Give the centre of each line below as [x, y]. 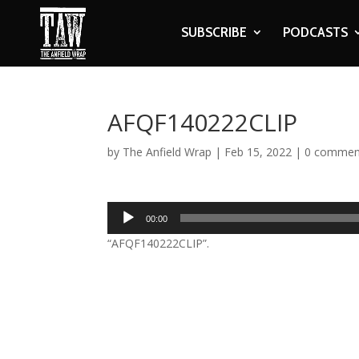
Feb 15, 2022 [258, 152]
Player [123, 229]
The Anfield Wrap [167, 152]
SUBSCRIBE [214, 32]
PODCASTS [315, 32]
